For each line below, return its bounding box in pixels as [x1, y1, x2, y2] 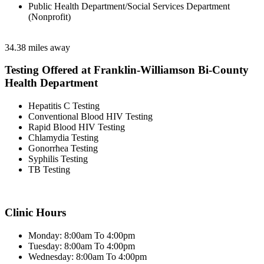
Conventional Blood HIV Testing [28, 111, 153, 122]
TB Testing [28, 164, 70, 175]
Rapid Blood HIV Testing [28, 122, 125, 133]
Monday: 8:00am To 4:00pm [28, 230, 135, 240]
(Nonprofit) [28, 11, 71, 22]
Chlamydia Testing [28, 133, 98, 143]
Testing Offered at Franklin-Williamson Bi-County [5, 64, 249, 77]
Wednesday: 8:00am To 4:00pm [28, 251, 147, 262]
